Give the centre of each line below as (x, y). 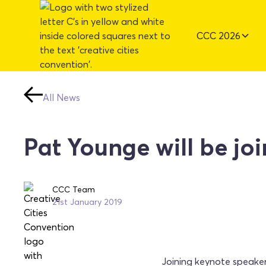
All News (61, 97)
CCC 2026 (219, 36)
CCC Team (74, 189)
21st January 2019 (87, 202)
